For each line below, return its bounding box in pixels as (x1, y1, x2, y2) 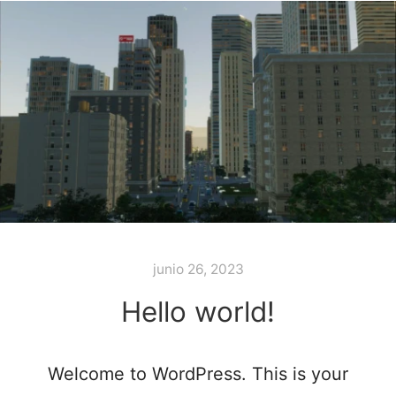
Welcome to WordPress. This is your (48, 363, 348, 385)
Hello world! (121, 295, 275, 330)
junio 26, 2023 (152, 260, 244, 278)
